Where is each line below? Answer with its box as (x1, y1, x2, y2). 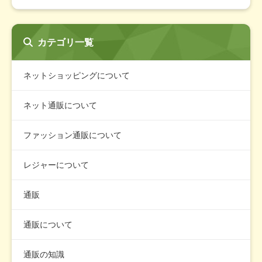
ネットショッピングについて (23, 70, 130, 80)
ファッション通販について (23, 130, 122, 140)
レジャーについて (23, 160, 89, 170)
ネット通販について (23, 100, 97, 110)
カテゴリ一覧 (37, 36, 94, 48)
